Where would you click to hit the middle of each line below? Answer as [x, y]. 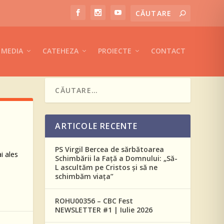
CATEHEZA [60, 51]
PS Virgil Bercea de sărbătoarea [110, 149]
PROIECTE [114, 51]
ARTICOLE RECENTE [96, 126]
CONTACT [168, 51]
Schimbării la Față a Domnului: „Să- [116, 158]
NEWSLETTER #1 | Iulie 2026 [104, 209]
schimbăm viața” [84, 176]
